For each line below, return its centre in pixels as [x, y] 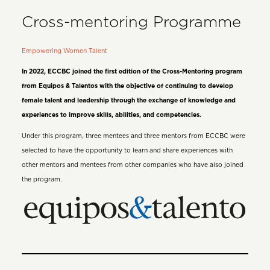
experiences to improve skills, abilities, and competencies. [111, 115]
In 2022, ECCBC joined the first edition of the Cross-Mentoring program [132, 72]
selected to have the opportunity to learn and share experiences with [127, 150]
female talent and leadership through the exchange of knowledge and [128, 101]
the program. [42, 179]
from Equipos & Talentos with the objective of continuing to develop [127, 86]
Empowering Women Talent [64, 52]
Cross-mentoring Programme [131, 22]
